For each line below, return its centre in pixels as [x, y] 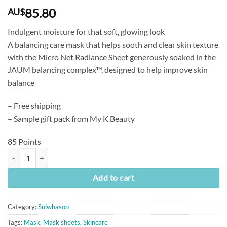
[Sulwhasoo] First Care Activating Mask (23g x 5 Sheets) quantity [107, 153]
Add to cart [113, 178]
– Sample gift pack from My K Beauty [71, 119]
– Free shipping [34, 106]
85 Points [24, 141]
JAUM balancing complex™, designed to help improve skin [108, 70]
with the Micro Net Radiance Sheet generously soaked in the [112, 57]
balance [21, 83]
